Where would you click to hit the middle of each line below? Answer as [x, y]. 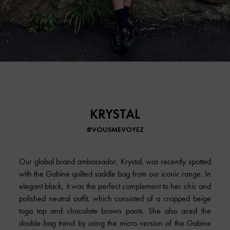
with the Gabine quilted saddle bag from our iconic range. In [115, 174]
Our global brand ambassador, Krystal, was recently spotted [115, 161]
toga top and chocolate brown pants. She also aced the [115, 210]
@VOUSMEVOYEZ [115, 129]
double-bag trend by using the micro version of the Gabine [115, 223]
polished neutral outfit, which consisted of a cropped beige [115, 198]
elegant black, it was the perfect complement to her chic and [115, 186]
